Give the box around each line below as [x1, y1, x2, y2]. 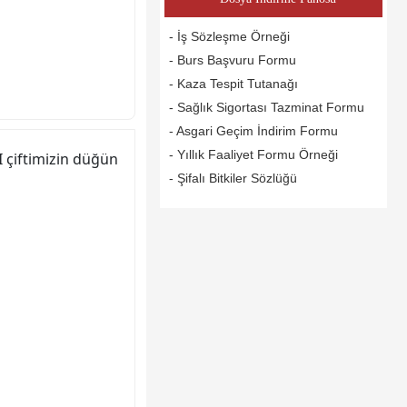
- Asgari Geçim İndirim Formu [169, 124, 338, 139]
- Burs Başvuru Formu [169, 53, 296, 68]
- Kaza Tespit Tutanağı [169, 76, 298, 92]
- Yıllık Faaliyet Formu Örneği [169, 147, 338, 163]
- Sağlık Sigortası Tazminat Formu [169, 100, 364, 115]
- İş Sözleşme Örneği [169, 29, 290, 45]
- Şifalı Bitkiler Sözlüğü [169, 171, 297, 186]
